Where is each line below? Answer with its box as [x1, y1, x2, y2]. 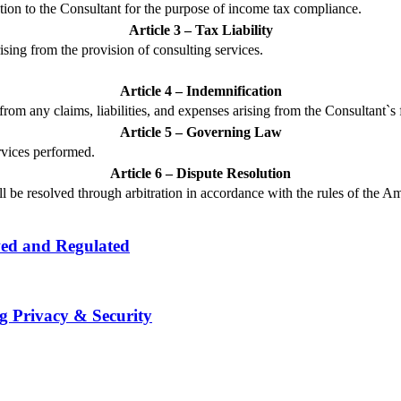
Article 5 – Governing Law [119, 124, 282, 140]
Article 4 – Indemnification [119, 82, 282, 98]
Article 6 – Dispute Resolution [110, 165, 291, 181]
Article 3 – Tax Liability [128, 21, 273, 38]
